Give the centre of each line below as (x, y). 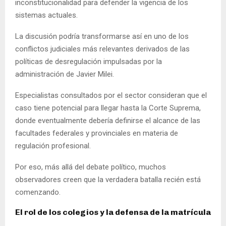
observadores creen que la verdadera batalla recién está (108, 179)
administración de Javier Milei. (65, 74)
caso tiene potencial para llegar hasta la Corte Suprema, (108, 108)
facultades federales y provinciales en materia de (97, 133)
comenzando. (38, 192)
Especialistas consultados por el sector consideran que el (111, 95)
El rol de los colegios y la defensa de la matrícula (113, 212)
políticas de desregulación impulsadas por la (89, 61)
